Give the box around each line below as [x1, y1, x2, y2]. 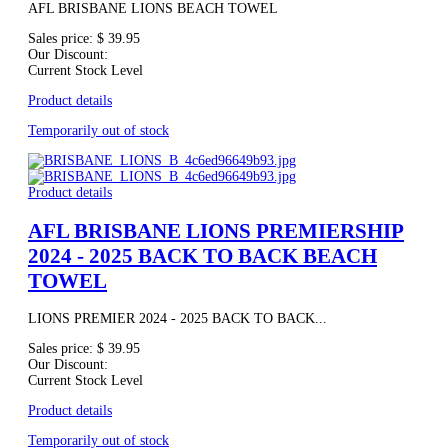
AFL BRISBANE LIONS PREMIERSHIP [28, 218, 404, 243]
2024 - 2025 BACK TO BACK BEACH [28, 243, 377, 268]
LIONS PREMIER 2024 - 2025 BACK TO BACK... [28, 311, 327, 327]
